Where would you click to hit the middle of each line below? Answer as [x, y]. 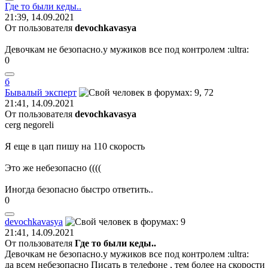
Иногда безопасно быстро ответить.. [79, 189]
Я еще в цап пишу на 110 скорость [75, 146]
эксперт [61, 92]
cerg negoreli [29, 124]
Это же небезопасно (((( [53, 167]
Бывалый [24, 92]
